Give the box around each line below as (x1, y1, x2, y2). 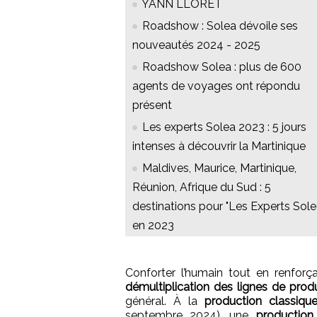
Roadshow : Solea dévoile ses (142, 18, 298, 33)
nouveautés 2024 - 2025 (132, 38, 260, 52)
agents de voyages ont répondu (132, 79, 300, 93)
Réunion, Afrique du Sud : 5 (132, 180, 271, 194)
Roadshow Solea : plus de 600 (142, 59, 301, 74)
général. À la (125, 294, 204, 308)
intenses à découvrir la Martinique (132, 139, 306, 153)
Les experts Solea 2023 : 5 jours (142, 120, 306, 134)
